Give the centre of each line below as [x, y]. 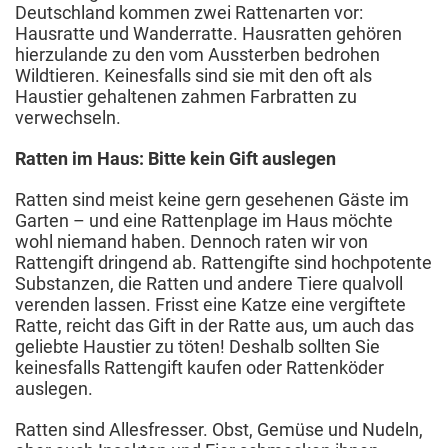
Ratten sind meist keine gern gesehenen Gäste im [212, 199]
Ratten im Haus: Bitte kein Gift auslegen [175, 158]
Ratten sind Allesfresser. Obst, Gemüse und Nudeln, [219, 429]
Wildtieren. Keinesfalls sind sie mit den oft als [193, 75]
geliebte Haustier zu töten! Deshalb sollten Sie [197, 346]
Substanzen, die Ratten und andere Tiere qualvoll [209, 283]
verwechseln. [68, 117]
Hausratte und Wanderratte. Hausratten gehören [208, 33]
